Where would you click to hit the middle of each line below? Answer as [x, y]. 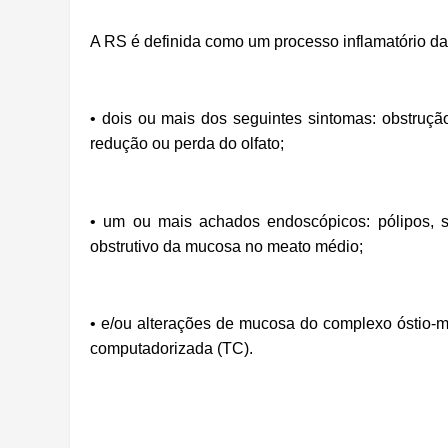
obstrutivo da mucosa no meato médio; [226, 246]
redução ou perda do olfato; [187, 144]
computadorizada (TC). [171, 349]
